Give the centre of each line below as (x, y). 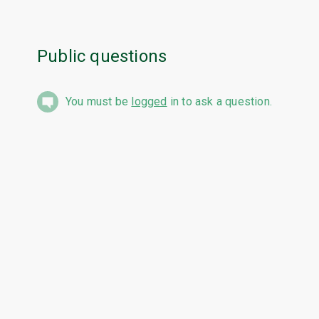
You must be (99, 102)
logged (149, 102)
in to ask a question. (220, 102)
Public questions (102, 57)
